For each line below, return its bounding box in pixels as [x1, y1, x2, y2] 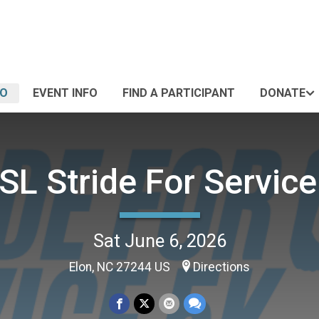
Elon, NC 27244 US [69, 259, 173, 274]
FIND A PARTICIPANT [122, 86, 235, 100]
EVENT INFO [33, 86, 98, 100]
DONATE [260, 86, 305, 100]
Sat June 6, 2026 [93, 229, 226, 251]
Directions [193, 259, 250, 274]
